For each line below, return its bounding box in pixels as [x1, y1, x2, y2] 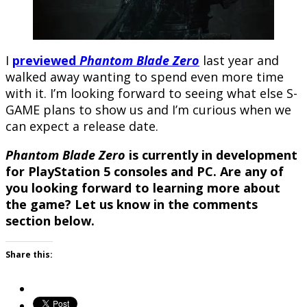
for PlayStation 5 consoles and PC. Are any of [5, 163, 284, 180]
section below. [5, 212, 95, 230]
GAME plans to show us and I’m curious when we [5, 101, 291, 119]
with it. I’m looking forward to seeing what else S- [5, 85, 297, 102]
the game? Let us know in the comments [5, 196, 258, 213]
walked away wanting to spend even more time [5, 69, 284, 86]
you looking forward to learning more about [5, 180, 280, 197]
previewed [12, 52, 79, 69]
